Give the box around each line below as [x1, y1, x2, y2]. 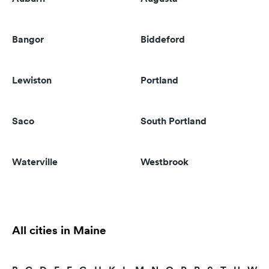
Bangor [12, 33, 44, 46]
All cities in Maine [12, 222, 106, 238]
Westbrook [141, 156, 189, 168]
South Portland [141, 115, 207, 127]
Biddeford [141, 33, 185, 46]
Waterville [12, 156, 58, 168]
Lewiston [12, 74, 52, 86]
